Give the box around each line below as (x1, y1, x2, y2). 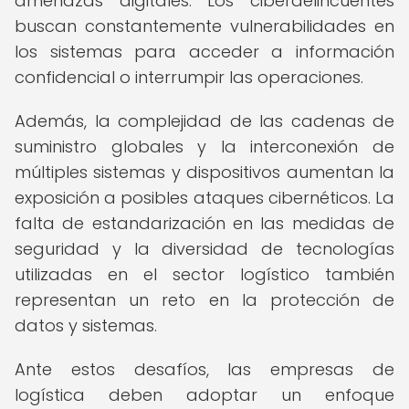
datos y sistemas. (15, 314, 157, 337)
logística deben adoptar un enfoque (15, 383, 394, 406)
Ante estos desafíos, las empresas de (15, 358, 394, 381)
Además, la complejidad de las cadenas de (15, 110, 394, 132)
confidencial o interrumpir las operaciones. (15, 66, 363, 89)
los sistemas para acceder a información (15, 40, 394, 63)
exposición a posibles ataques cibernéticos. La (15, 186, 394, 209)
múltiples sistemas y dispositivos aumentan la (15, 161, 394, 184)
